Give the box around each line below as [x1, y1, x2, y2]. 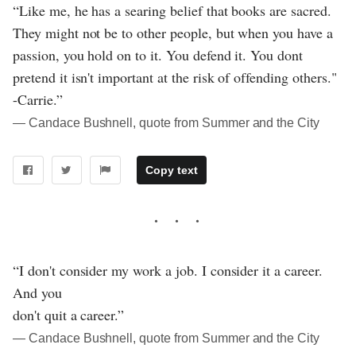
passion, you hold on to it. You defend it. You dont [13, 44, 304, 64]
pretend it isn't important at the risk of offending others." [13, 67, 337, 87]
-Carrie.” [13, 89, 63, 109]
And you [13, 282, 62, 302]
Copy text [145, 163, 198, 176]
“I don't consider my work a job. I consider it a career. [13, 260, 323, 280]
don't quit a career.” [13, 304, 125, 324]
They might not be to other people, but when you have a [13, 22, 333, 42]
